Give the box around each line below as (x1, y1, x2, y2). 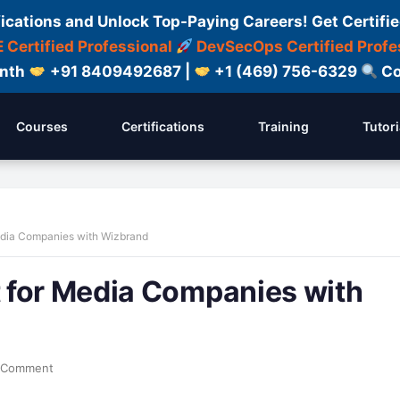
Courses (16, 119, 68, 134)
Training (258, 119, 309, 134)
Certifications (121, 119, 204, 134)
